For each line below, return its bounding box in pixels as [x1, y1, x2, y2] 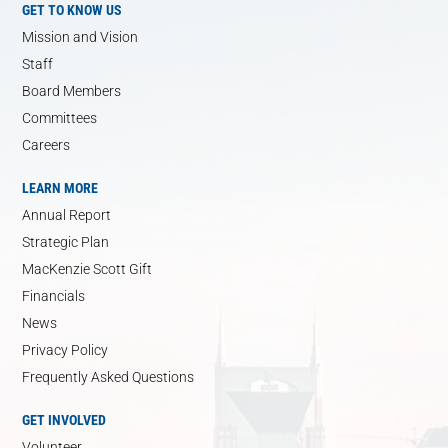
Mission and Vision [22, 29, 139, 46]
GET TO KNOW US [22, 2, 123, 19]
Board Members [22, 83, 122, 100]
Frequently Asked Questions [22, 369, 195, 386]
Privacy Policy [22, 342, 109, 359]
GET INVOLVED [22, 412, 107, 429]
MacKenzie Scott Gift [22, 261, 153, 278]
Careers [22, 137, 71, 154]
